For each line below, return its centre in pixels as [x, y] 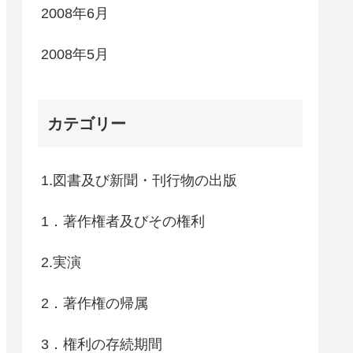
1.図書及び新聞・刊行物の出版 [139, 181]
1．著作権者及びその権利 [123, 222]
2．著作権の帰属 [95, 304]
